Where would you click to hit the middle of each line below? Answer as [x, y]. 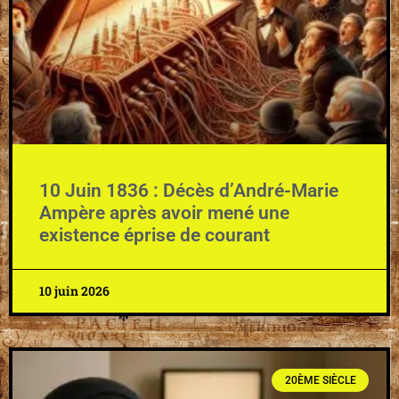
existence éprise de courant [155, 235]
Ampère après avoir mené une [164, 212]
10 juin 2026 [74, 290]
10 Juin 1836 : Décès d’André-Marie [189, 190]
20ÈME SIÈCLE [320, 380]
